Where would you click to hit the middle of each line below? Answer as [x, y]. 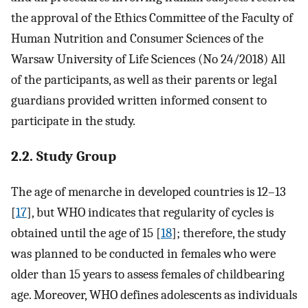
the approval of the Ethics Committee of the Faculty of [152, 18]
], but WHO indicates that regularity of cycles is [150, 212]
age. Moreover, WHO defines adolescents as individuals [154, 295]
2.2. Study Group [64, 156]
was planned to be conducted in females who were [143, 253]
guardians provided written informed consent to [139, 101]
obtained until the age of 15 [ [86, 233]
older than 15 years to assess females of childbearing [148, 274]
